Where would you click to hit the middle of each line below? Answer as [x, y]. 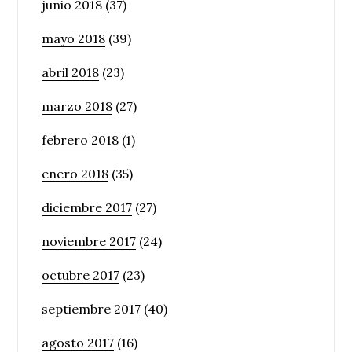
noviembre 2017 [89, 242]
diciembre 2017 [87, 208]
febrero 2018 [81, 140]
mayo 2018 [74, 39]
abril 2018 [71, 73]
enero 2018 [75, 174]
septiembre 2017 [92, 309]
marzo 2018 [77, 106]
